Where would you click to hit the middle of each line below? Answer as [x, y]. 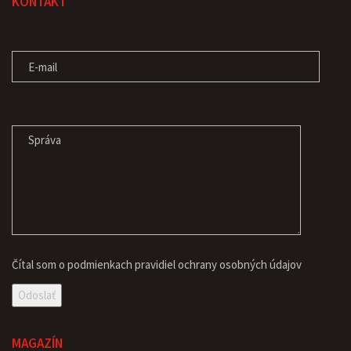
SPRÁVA [31, 111]
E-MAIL [29, 37]
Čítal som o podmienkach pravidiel [95, 265]
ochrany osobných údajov [240, 265]
